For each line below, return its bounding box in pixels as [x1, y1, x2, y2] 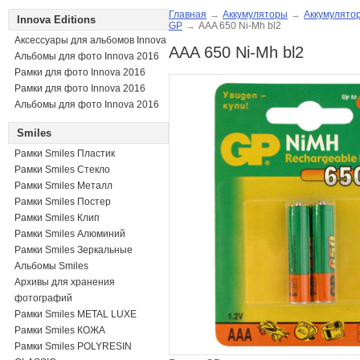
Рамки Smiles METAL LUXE [14, 309, 137, 320]
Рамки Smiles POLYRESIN [14, 341, 132, 352]
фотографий [14, 292, 72, 304]
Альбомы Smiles [14, 260, 88, 272]
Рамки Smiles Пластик [14, 148, 115, 159]
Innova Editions [17, 14, 96, 26]
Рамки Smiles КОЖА [14, 325, 105, 336]
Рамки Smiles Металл [14, 180, 112, 191]
